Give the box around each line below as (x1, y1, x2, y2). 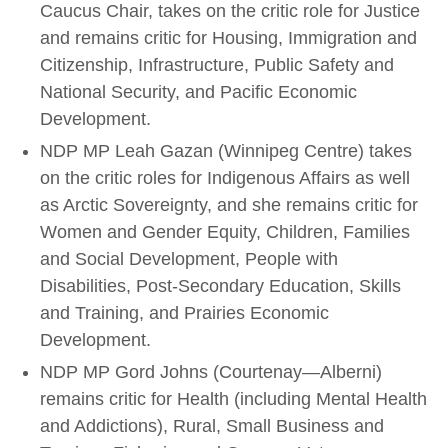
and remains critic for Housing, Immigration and (40, 28, 417, 48)
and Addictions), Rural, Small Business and (40, 416, 384, 436)
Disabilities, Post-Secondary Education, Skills (40, 276, 401, 296)
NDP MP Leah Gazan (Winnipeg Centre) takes (40, 141, 412, 161)
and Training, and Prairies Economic (40, 303, 329, 323)
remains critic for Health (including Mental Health (40, 389, 427, 409)
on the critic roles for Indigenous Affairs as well (40, 168, 410, 188)
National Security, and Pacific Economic (40, 82, 357, 102)
